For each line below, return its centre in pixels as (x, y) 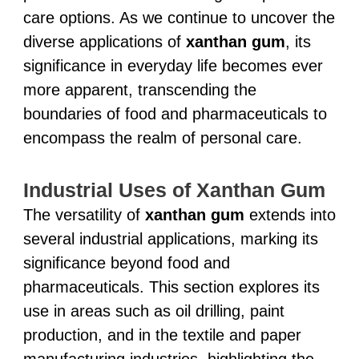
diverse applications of (104, 41)
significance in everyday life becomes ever (173, 65)
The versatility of (84, 214)
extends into (290, 214)
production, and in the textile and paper (162, 335)
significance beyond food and (126, 262)
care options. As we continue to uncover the (179, 17)
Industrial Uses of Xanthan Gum (174, 190)
